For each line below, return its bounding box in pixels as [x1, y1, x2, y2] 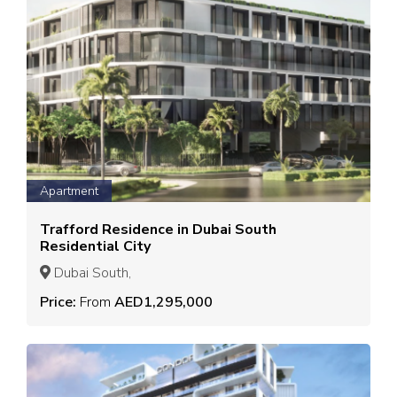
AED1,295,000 [111, 292, 213, 312]
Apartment [40, 182, 98, 199]
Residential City [40, 236, 151, 256]
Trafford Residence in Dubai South [40, 219, 177, 239]
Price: [40, 292, 80, 312]
